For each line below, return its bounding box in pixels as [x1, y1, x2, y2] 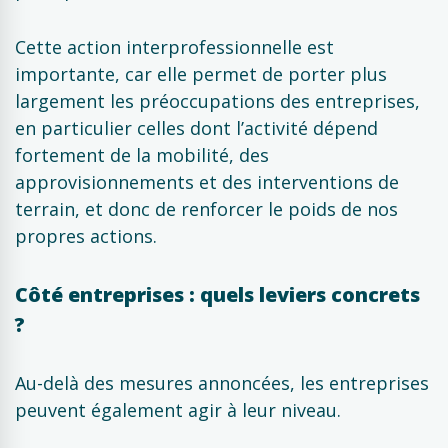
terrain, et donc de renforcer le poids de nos [15, 197, 398, 221]
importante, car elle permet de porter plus [15, 62, 387, 86]
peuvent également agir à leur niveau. [15, 398, 341, 422]
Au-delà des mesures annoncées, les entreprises [15, 371, 429, 395]
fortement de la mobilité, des [15, 143, 269, 167]
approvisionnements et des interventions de [15, 170, 399, 194]
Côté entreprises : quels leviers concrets [15, 281, 420, 308]
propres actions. [15, 224, 157, 248]
